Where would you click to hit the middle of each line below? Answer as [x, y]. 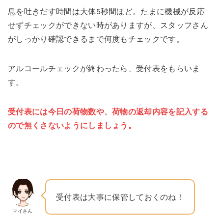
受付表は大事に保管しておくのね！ [120, 196]
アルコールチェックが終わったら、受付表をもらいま [104, 68]
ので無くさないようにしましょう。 [72, 125]
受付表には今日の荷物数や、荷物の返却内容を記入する [108, 111]
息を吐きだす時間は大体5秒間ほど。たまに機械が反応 [106, 11]
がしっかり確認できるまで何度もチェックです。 [96, 38]
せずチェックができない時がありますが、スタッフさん [108, 25]
